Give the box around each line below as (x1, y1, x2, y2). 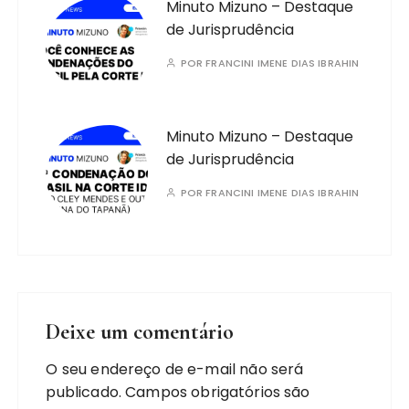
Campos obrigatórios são (125, 382, 310, 403)
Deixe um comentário (46, 319, 235, 345)
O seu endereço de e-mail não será (46, 359, 304, 380)
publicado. (46, 382, 121, 403)
